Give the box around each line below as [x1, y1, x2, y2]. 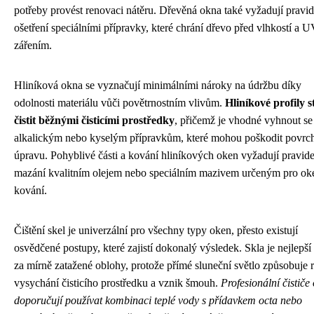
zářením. [14, 39, 52, 51]
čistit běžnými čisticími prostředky [14, 114, 175, 126]
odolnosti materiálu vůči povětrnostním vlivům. [14, 96, 225, 109]
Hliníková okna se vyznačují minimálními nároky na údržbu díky [14, 78, 301, 91]
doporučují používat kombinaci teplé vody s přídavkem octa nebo [14, 294, 302, 306]
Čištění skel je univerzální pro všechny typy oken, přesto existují [14, 224, 298, 236]
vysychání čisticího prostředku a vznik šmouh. [14, 276, 221, 289]
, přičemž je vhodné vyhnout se [175, 114, 313, 126]
